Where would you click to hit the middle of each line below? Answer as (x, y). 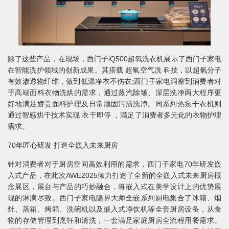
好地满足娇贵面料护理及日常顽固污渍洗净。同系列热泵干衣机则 (114, 104)
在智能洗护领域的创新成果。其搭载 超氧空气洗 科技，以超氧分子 (114, 70)
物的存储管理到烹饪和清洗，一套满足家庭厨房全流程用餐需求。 (114, 221)
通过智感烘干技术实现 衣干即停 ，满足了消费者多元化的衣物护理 (114, 115)
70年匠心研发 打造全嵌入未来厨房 (63, 145)
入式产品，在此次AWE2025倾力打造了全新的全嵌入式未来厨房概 (114, 176)
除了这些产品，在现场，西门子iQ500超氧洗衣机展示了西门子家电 (114, 59)
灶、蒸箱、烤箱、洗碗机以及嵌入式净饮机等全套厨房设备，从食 (114, 209)
